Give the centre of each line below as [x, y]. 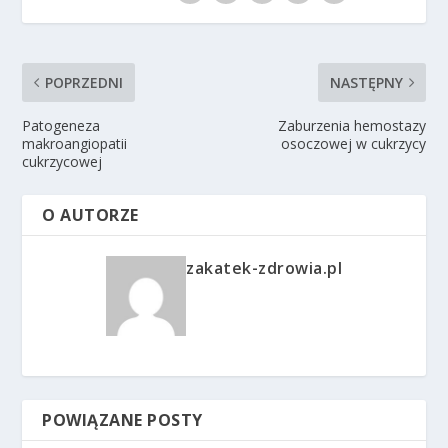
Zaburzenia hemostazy [351, 126]
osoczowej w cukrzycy [353, 144]
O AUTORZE [90, 215]
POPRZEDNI [84, 83]
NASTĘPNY [366, 83]
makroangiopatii [75, 144]
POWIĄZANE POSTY [122, 420]
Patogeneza [61, 126]
